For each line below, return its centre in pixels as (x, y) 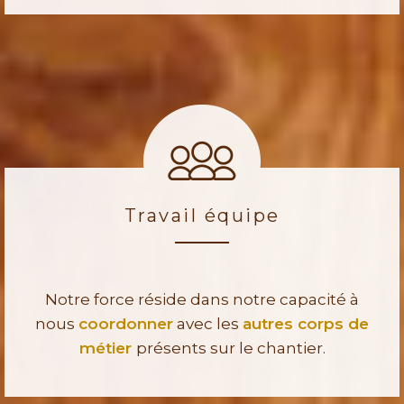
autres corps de (306, 324)
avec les (208, 324)
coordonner (126, 324)
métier (107, 349)
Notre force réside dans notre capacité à (202, 300)
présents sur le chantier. (230, 349)
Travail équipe (202, 216)
